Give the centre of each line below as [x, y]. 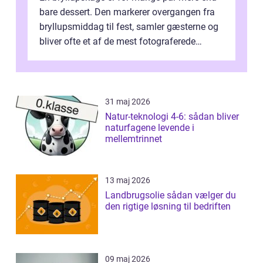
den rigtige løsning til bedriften [168, 207]
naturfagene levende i [150, 128]
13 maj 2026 [128, 181]
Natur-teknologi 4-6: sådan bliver [172, 117]
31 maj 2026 [128, 102]
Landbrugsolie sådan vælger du [136, 195]
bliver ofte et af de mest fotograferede [117, 42]
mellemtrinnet [134, 139]
